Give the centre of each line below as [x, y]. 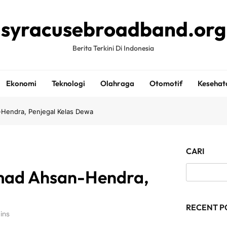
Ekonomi [21, 83]
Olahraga [117, 83]
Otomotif [166, 83]
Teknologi [68, 83]
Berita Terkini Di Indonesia [113, 48]
